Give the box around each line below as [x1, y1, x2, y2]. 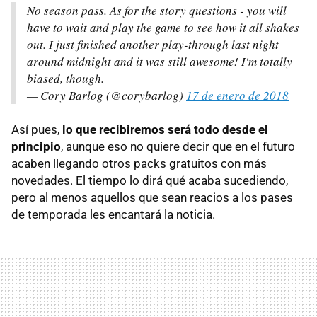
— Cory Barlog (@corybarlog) [27, 86, 186, 103]
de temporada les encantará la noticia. [11, 207, 215, 221]
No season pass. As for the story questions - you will [27, 1, 287, 18]
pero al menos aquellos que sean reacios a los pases [11, 190, 293, 204]
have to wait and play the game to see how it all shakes [27, 18, 299, 35]
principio [11, 139, 61, 154]
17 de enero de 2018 [186, 86, 289, 103]
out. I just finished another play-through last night [27, 35, 279, 52]
